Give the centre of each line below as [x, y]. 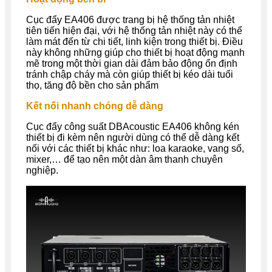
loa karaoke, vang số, [198, 149]
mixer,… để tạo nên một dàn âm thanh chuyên [124, 160]
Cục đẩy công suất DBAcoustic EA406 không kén [133, 127]
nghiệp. [42, 171]
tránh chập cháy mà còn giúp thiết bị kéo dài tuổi [130, 75]
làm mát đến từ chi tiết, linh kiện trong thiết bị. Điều [134, 42]
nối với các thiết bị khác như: [89, 149]
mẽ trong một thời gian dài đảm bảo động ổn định [132, 64]
